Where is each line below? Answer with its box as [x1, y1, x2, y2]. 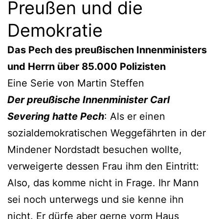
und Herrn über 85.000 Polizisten [7, 60, 166, 72]
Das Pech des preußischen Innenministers [7, 44, 207, 56]
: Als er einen [104, 110, 165, 122]
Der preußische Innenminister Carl [7, 93, 170, 106]
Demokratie [7, 19, 103, 41]
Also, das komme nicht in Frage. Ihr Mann [7, 176, 199, 189]
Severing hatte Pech [7, 110, 104, 122]
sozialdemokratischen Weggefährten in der [7, 127, 206, 139]
